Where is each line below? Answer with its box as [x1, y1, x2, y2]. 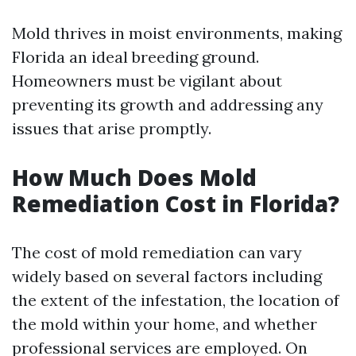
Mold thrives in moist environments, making [12, 23, 342, 43]
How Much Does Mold [12, 162, 257, 192]
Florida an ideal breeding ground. [12, 47, 259, 67]
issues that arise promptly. [12, 118, 211, 138]
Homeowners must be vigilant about [12, 71, 282, 91]
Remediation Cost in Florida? [12, 188, 339, 219]
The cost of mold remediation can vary [12, 242, 302, 262]
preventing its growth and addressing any [12, 95, 323, 114]
